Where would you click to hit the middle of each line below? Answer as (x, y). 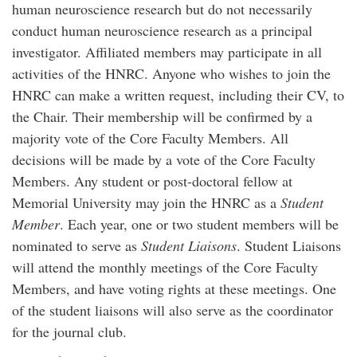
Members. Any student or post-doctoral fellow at (152, 181)
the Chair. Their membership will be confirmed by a (162, 116)
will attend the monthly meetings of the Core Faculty (165, 267)
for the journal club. (69, 331)
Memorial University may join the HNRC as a (146, 202)
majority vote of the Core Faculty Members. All (150, 138)
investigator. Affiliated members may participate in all (167, 52)
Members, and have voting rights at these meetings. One (174, 288)
